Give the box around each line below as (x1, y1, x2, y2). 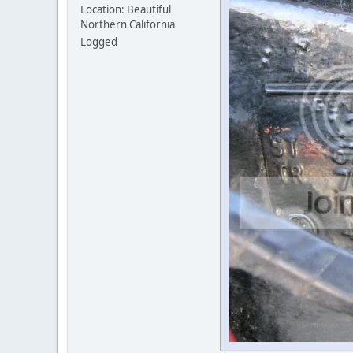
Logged (80, 34, 117, 49)
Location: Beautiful (80, 2, 171, 17)
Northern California (80, 17, 175, 32)
